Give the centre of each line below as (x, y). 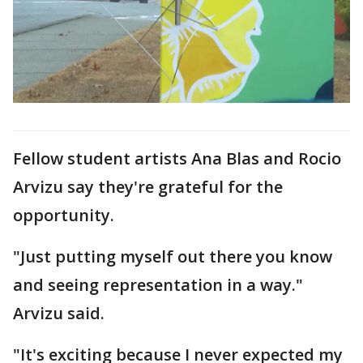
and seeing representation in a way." (158, 284)
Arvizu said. (59, 313)
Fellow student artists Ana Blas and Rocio (177, 158)
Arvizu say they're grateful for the (148, 186)
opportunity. (64, 215)
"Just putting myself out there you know (173, 256)
